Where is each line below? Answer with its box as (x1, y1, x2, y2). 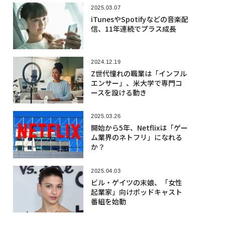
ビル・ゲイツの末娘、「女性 (90, 177, 182, 187)
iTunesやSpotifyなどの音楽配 (90, 14, 188, 24)
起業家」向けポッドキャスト (90, 186, 182, 197)
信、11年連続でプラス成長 (90, 23, 176, 34)
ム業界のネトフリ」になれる (90, 132, 182, 143)
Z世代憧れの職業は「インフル (90, 68, 187, 78)
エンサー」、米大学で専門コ (90, 77, 182, 88)
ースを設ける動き (90, 87, 147, 97)
